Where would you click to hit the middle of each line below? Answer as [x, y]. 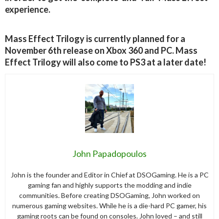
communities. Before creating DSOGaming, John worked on [109, 196]
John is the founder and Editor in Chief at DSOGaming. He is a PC [109, 175]
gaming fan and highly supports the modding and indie [109, 185]
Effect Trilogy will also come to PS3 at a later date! [106, 62]
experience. [28, 10]
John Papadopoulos [109, 154]
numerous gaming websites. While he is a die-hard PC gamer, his [109, 206]
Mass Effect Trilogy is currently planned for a [95, 39]
